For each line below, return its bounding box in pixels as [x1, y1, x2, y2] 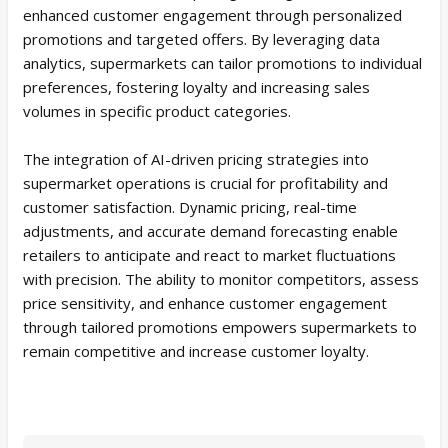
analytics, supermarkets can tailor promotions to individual [23, 52, 422, 73]
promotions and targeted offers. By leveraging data [23, 28, 380, 49]
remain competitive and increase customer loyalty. [23, 340, 369, 361]
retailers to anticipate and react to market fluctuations [23, 244, 396, 265]
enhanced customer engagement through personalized [23, 4, 402, 25]
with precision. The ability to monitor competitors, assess [23, 268, 419, 289]
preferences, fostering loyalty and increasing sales [23, 76, 370, 97]
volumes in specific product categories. [23, 100, 291, 121]
